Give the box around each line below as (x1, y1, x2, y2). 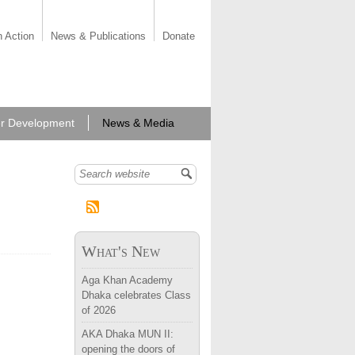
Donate (162, 30, 195, 42)
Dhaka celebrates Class (82, 289, 191, 301)
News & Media (102, 116, 174, 129)
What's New (82, 242, 160, 260)
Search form (79, 170, 160, 188)
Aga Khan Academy (82, 274, 173, 286)
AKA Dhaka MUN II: (82, 328, 174, 340)
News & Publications (51, 30, 146, 42)
